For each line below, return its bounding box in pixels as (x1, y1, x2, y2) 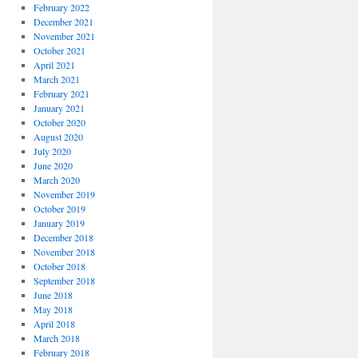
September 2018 (33, 274, 95, 287)
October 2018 (33, 260, 86, 272)
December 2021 (33, 15, 93, 28)
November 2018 (33, 245, 95, 258)
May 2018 (33, 303, 73, 316)
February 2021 (33, 87, 89, 100)
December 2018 (33, 231, 93, 244)
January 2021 (33, 101, 85, 114)
